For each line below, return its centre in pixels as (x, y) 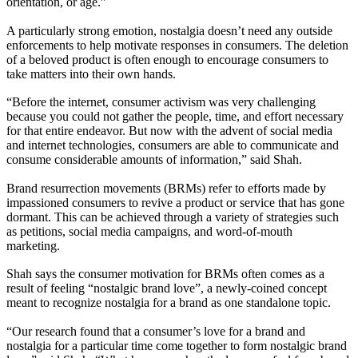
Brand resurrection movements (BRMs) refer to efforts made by (166, 188)
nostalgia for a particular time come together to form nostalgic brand (177, 346)
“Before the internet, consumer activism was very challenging (161, 102)
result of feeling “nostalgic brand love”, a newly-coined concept (167, 288)
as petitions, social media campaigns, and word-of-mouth (149, 231)
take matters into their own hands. (91, 74)
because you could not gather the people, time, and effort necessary (175, 117)
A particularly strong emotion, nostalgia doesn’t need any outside (169, 30)
